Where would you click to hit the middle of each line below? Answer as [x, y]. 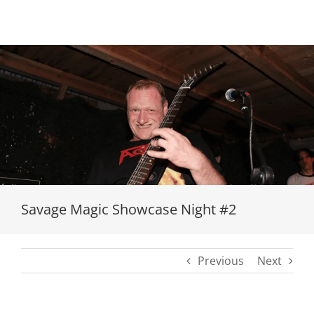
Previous [221, 261]
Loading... [145, 122]
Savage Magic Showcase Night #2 [129, 209]
